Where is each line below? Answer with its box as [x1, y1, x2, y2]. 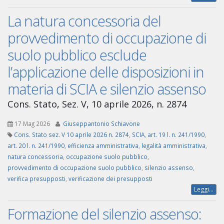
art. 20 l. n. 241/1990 [7, 141, 64, 150]
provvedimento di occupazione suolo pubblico [7, 163, 141, 172]
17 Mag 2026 [14, 119, 50, 128]
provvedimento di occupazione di [7, 28, 206, 48]
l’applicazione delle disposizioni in [7, 62, 204, 82]
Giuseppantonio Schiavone [63, 119, 140, 128]
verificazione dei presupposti [68, 174, 152, 183]
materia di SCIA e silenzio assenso [7, 79, 206, 99]
